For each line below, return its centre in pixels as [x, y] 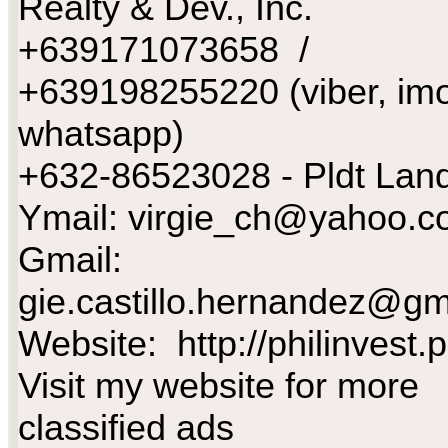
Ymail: [73, 218]
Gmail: [70, 260]
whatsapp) [101, 134]
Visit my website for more [218, 386]
